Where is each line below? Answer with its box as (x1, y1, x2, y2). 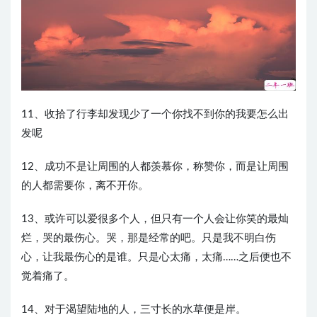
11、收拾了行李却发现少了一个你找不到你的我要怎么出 (21, 109, 289, 120)
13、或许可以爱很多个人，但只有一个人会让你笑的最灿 (21, 214, 289, 225)
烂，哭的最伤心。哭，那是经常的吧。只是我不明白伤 (21, 233, 276, 244)
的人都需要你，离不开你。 (21, 180, 149, 192)
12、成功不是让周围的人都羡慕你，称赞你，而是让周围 (21, 161, 289, 173)
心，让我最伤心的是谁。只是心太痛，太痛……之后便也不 (21, 252, 292, 263)
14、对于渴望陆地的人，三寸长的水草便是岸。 (21, 304, 246, 316)
